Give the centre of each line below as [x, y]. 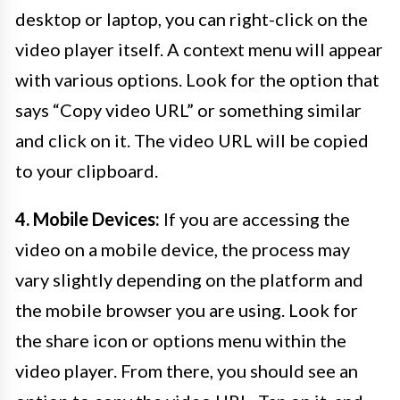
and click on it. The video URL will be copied [192, 141]
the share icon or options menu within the [181, 341]
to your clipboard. [87, 171]
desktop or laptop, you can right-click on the [192, 19]
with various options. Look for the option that [197, 80]
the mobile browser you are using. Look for [187, 310]
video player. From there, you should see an [187, 371]
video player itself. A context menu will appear [199, 50]
